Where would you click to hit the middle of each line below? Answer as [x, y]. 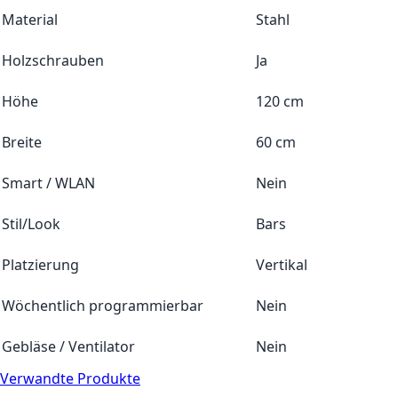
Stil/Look [31, 223]
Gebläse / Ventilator [68, 346]
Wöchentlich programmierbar [103, 305]
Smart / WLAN [48, 183]
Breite [22, 142]
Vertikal [282, 264]
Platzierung [40, 264]
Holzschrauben [53, 60]
